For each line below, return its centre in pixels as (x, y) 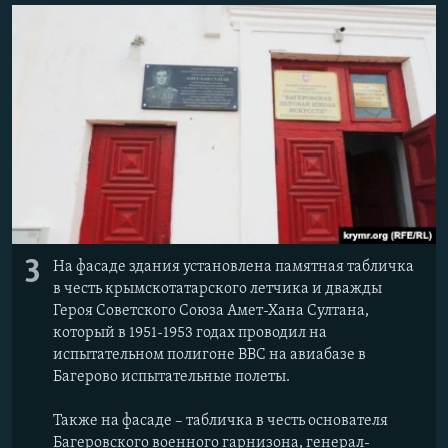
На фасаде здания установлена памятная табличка (233, 266)
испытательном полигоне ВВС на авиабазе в (209, 354)
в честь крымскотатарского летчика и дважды (217, 288)
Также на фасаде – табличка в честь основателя (220, 420)
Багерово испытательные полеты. (171, 376)
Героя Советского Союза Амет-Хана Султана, (211, 310)
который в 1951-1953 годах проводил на (190, 332)
